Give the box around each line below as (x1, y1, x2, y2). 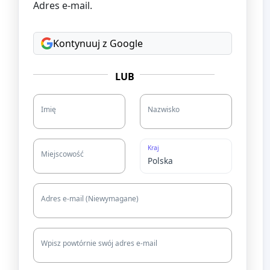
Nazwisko (148, 104, 180, 115)
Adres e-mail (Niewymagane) (41, 193, 139, 204)
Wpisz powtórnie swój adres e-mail (41, 237, 157, 248)
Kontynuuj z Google (53, 36, 143, 50)
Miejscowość (41, 148, 84, 159)
